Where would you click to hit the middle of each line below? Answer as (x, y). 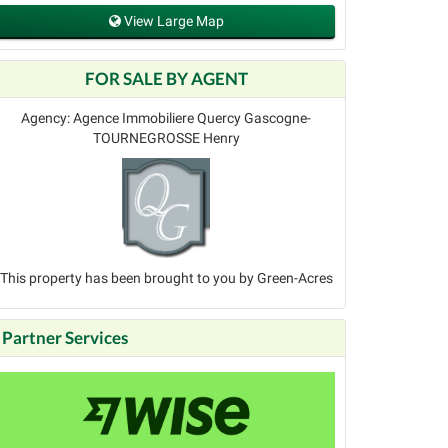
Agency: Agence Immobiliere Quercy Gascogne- (166, 118)
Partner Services (65, 338)
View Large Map (172, 21)
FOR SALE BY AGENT (166, 79)
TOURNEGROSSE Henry (166, 138)
